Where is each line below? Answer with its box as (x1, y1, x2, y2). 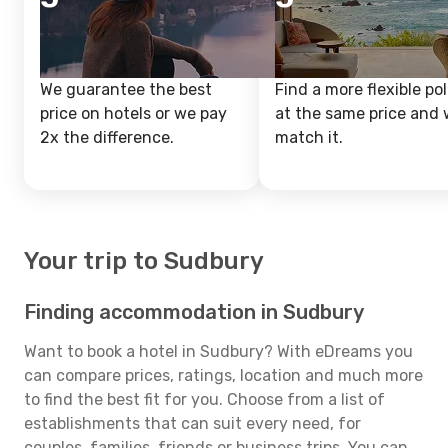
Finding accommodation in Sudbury (24, 300, 364, 324)
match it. (275, 128, 343, 147)
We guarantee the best (40, 80, 212, 99)
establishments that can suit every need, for (24, 414, 361, 433)
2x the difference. (40, 128, 174, 147)
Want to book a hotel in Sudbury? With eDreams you (24, 342, 413, 361)
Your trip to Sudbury (24, 247, 264, 275)
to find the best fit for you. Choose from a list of (24, 390, 385, 409)
